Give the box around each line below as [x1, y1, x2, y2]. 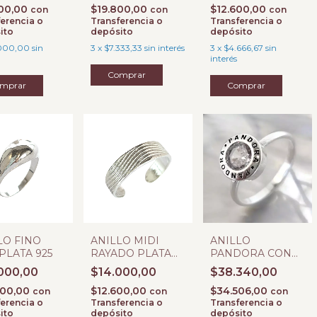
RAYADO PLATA [91, 247, 171, 260]
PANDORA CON [210, 247, 292, 260]
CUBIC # [210, 260, 253, 272]
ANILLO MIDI [91, 234, 159, 247]
